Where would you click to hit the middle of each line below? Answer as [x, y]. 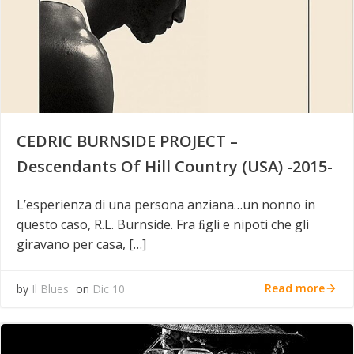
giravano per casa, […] [81, 244]
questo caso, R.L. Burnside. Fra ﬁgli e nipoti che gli [163, 224]
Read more [295, 288]
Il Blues [50, 288]
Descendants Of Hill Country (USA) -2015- [175, 166]
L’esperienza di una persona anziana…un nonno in [166, 204]
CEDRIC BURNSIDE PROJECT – [127, 141]
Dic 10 [109, 288]
